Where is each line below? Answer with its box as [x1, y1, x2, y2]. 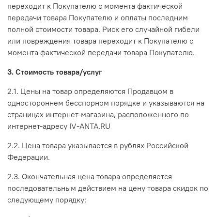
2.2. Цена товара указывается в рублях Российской [7, 140, 188, 150]
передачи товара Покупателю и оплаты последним [7, 12, 188, 22]
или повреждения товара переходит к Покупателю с [7, 35, 193, 46]
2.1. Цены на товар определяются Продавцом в [7, 86, 173, 96]
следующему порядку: [7, 194, 86, 204]
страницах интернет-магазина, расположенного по [7, 109, 189, 119]
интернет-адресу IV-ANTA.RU [7, 121, 110, 131]
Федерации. [7, 152, 50, 162]
